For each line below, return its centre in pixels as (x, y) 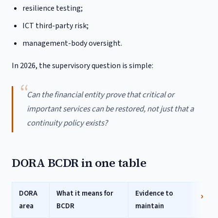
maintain (150, 206)
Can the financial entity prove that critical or (100, 95)
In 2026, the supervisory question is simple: (82, 66)
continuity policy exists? (67, 123)
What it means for (85, 193)
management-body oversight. (73, 43)
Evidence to (154, 193)
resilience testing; (53, 8)
